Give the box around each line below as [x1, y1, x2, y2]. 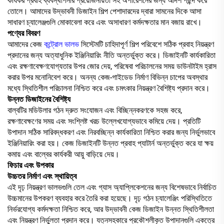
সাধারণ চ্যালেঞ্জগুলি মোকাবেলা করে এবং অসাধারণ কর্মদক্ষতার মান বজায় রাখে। [7, 17, 202, 27]
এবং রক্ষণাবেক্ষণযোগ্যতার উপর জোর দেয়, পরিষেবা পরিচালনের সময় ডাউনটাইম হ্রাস [7, 61, 216, 71]
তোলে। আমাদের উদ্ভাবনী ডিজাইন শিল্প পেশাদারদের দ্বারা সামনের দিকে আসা [7, 6, 201, 16]
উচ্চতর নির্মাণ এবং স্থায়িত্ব [7, 171, 76, 181]
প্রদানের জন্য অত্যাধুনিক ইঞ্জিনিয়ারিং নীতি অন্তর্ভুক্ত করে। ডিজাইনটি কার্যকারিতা [7, 50, 215, 60]
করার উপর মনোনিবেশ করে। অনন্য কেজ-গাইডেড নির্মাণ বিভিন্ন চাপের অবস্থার [7, 72, 207, 82]
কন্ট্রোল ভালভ [44, 39, 81, 49]
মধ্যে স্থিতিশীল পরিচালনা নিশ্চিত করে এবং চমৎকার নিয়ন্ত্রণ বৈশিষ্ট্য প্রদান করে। [7, 83, 210, 93]
